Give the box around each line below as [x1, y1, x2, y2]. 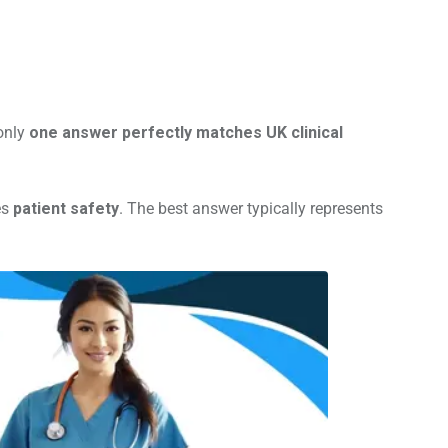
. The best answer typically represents [119, 199, 383, 219]
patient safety [13, 199, 119, 219]
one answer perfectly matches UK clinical [29, 123, 343, 143]
